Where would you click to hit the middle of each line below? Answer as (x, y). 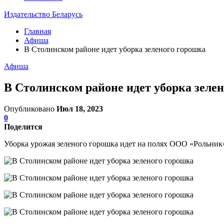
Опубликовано (30, 108)
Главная (37, 31)
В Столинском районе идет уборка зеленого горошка (115, 49)
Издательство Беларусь (43, 14)
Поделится (23, 126)
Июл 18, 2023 (80, 108)
